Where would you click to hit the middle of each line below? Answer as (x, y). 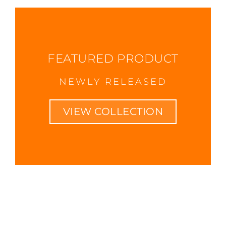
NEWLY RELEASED (113, 82)
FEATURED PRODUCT (113, 59)
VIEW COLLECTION (113, 112)
